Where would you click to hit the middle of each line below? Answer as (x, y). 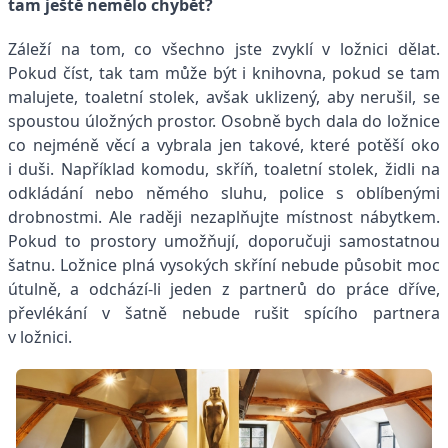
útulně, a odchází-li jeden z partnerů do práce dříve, (224, 288)
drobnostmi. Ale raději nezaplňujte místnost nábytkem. (224, 216)
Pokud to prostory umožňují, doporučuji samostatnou (224, 240)
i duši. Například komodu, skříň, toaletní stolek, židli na (224, 168)
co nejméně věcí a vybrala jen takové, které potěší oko (224, 144)
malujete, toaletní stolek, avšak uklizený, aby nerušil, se (224, 96)
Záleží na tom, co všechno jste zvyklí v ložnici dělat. (224, 48)
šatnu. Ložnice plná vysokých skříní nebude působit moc (224, 264)
